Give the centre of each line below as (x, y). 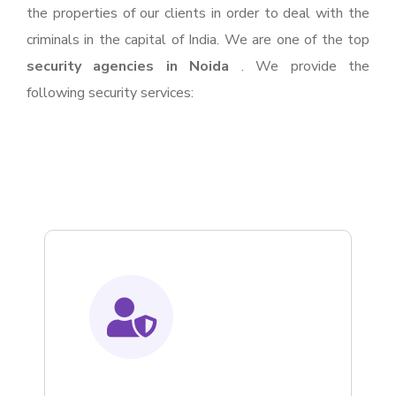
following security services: (110, 93)
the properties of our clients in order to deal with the (198, 14)
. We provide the (300, 67)
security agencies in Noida (128, 67)
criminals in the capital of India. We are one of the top (198, 40)
